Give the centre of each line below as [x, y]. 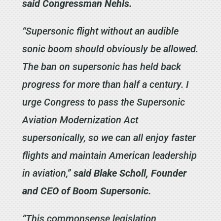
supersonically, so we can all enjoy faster [109, 137]
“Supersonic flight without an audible [100, 31]
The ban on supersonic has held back [101, 66]
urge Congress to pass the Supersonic [103, 102]
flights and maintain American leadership [109, 155]
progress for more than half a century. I [105, 84]
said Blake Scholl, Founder [130, 173]
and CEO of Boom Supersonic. [87, 191]
